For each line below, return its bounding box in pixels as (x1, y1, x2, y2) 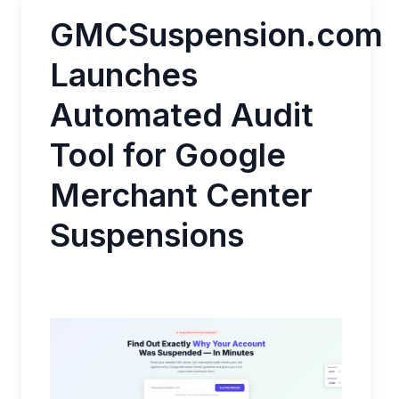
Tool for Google (50, 135, 286, 175)
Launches (50, 55, 198, 94)
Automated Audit (50, 95, 313, 134)
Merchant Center (50, 175, 313, 215)
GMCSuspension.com (50, 15, 383, 54)
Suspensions (50, 216, 244, 255)
